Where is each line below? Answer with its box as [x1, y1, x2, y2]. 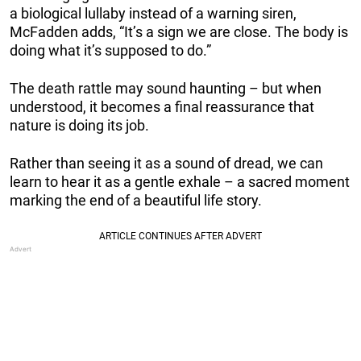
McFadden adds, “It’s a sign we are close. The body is [10, 23, 348, 40]
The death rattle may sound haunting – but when [10, 79, 322, 97]
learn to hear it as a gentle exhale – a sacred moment [10, 172, 350, 190]
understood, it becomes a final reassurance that [10, 98, 314, 115]
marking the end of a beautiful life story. [10, 191, 262, 209]
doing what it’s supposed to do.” [10, 41, 211, 59]
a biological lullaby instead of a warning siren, [10, 4, 297, 22]
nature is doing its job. [10, 116, 149, 134]
